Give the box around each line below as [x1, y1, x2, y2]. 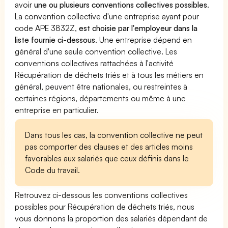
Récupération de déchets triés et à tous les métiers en [15, 69, 204, 80]
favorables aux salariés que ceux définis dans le [25, 153, 189, 163]
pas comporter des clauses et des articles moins [25, 141, 193, 152]
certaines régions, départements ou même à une [15, 93, 186, 103]
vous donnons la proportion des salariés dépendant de [15, 213, 208, 223]
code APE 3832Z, [15, 22, 79, 33]
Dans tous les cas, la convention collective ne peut [25, 129, 203, 140]
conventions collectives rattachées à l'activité [15, 58, 174, 68]
